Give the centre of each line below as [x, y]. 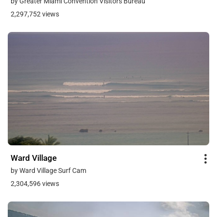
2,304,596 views [35, 184]
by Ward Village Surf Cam [48, 171]
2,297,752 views [35, 14]
